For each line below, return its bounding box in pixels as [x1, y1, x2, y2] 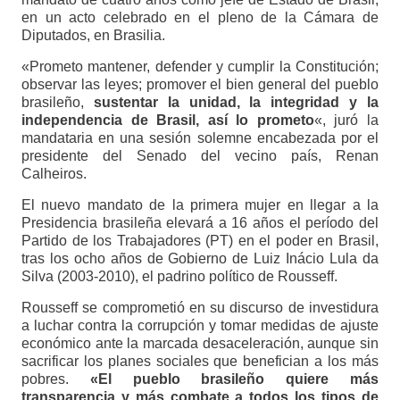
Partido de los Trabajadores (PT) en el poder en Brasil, [21, 233, 379, 249]
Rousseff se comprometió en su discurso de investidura [21, 300, 379, 316]
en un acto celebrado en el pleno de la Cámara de [21, 10, 379, 26]
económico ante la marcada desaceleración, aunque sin [21, 336, 379, 352]
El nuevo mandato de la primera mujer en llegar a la [21, 197, 379, 213]
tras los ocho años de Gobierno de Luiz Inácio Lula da [21, 251, 379, 267]
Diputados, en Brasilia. [21, 28, 165, 44]
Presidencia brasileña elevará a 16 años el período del [21, 215, 379, 231]
